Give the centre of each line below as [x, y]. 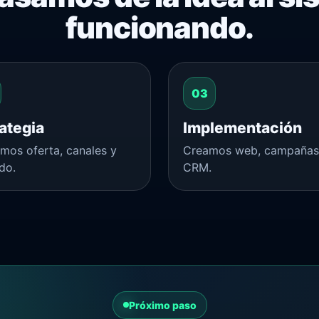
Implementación [242, 127]
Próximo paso [162, 305]
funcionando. [159, 27]
